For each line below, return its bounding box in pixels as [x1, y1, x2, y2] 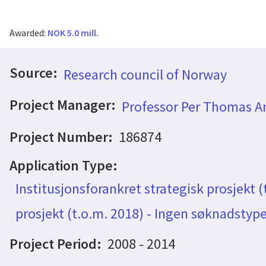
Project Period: [9, 235, 102, 253]
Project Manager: [9, 96, 116, 114]
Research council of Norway [63, 65, 227, 84]
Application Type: [9, 156, 118, 175]
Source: [9, 64, 58, 82]
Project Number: [9, 128, 113, 146]
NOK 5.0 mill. [47, 27, 99, 39]
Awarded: [9, 27, 47, 39]
